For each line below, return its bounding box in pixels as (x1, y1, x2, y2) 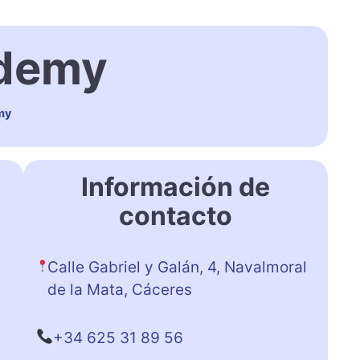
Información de (80, 170, 270, 202)
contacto (118, 199, 232, 231)
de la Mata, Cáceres (47, 280, 192, 299)
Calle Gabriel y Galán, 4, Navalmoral (47, 257, 307, 276)
